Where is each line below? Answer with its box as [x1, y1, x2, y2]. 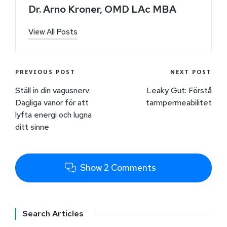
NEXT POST [170, 67, 212, 75]
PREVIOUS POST [15, 67, 75, 75]
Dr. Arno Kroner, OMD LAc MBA [28, 2, 176, 16]
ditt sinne [15, 121, 49, 132]
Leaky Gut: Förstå [146, 85, 212, 96]
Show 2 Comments [80, 162, 157, 174]
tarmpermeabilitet [146, 97, 212, 108]
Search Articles [22, 208, 84, 219]
